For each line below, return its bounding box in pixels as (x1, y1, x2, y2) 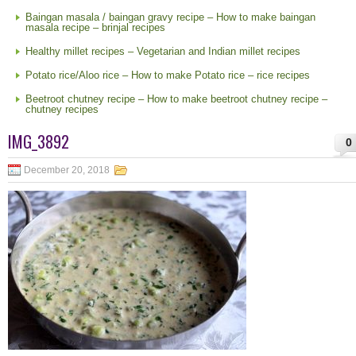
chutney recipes (25, 103, 99, 115)
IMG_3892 (8, 130, 69, 153)
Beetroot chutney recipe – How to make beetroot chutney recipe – (25, 93, 327, 105)
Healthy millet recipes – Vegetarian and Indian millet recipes (25, 45, 300, 57)
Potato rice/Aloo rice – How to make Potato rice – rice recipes (25, 69, 310, 81)
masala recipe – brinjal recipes (25, 21, 165, 33)
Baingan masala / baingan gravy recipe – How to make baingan (25, 11, 315, 23)
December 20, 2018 (24, 164, 110, 176)
